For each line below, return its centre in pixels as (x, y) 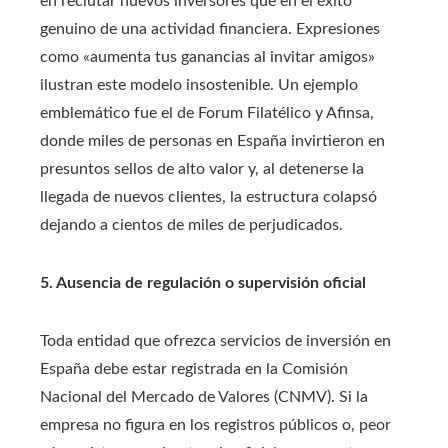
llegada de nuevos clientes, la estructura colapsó (208, 197)
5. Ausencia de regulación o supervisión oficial (203, 283)
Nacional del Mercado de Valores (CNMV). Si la (204, 397)
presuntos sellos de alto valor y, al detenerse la (202, 169)
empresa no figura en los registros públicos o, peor (215, 425)
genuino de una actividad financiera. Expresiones (210, 29)
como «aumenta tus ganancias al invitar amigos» (207, 57)
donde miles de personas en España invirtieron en (212, 141)
